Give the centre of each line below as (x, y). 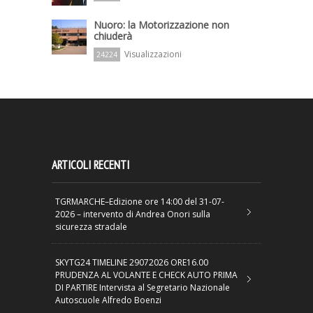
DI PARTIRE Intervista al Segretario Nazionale (143, 287)
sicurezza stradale (91, 226)
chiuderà (113, 36)
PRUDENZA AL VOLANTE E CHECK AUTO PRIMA (146, 275)
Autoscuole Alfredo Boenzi (108, 300)
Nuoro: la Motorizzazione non (161, 24)
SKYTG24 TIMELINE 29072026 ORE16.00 (132, 262)
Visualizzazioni (153, 54)
